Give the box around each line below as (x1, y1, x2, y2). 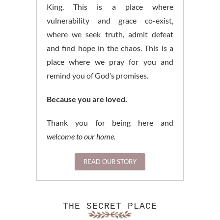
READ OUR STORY (83, 158, 137, 166)
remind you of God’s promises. (47, 71, 148, 81)
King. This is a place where (47, 2, 173, 12)
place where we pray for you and (47, 57, 173, 67)
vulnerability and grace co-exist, (47, 16, 173, 26)
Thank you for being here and (47, 118, 173, 128)
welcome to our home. (47, 132, 115, 141)
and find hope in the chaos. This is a (47, 43, 173, 53)
